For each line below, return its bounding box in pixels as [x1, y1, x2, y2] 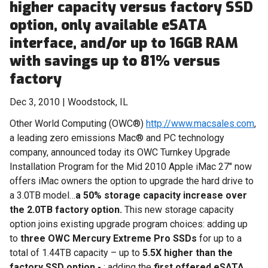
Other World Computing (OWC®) [10, 118, 146, 129]
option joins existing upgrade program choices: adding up [10, 218, 248, 230]
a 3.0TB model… [10, 190, 75, 201]
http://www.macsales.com [146, 118, 254, 129]
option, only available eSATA [10, 16, 207, 35]
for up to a [197, 233, 242, 244]
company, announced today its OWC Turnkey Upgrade [10, 147, 230, 158]
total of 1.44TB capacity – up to [10, 247, 142, 258]
